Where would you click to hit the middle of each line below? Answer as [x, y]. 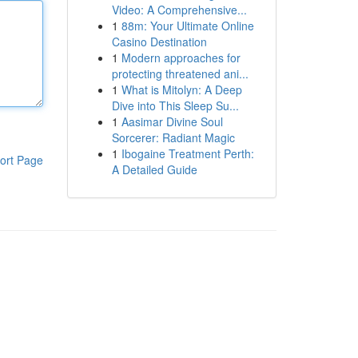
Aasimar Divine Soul [172, 121]
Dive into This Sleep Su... [175, 105]
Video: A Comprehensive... [179, 10]
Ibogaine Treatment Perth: [187, 153]
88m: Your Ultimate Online [187, 26]
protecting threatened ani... [180, 74]
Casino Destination [159, 42]
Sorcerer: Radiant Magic [173, 137]
